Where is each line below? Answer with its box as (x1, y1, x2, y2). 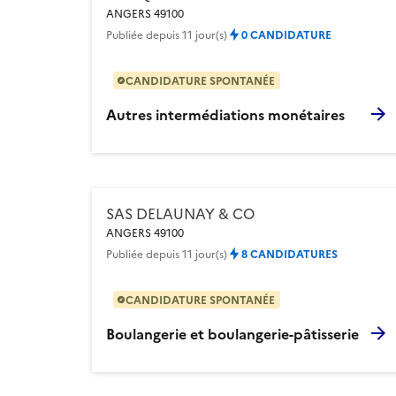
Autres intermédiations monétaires (106, 103, 345, 124)
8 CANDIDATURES (241, 245, 338, 261)
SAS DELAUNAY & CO (106, 202, 255, 223)
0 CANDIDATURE (241, 26, 331, 42)
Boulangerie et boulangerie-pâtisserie (106, 323, 359, 343)
